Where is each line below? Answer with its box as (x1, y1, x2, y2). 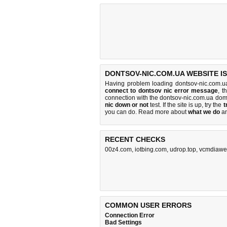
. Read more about (135, 108, 188, 116)
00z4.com (105, 146, 132, 153)
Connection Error (105, 212, 155, 219)
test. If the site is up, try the (148, 101, 223, 108)
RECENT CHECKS (105, 135, 165, 143)
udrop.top (170, 146, 196, 153)
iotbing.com (135, 146, 167, 153)
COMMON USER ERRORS (105, 201, 192, 209)
